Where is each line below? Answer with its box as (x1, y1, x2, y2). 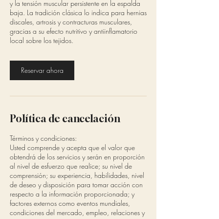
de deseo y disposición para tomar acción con (10, 180, 143, 189)
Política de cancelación (10, 112, 120, 125)
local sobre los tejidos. (10, 36, 73, 45)
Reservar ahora (21, 66, 64, 75)
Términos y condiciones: (10, 133, 77, 143)
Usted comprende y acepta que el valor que (10, 143, 135, 152)
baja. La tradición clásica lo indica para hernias (10, 8, 147, 17)
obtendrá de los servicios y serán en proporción (10, 152, 145, 161)
